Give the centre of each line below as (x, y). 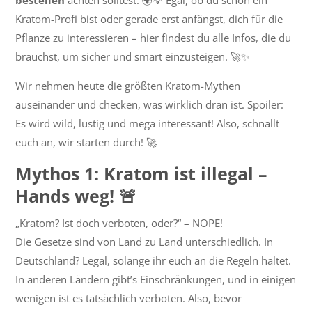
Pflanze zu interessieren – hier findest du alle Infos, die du (154, 38)
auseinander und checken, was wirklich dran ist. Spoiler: (150, 105)
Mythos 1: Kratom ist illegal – (142, 174)
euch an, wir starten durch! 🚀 (86, 142)
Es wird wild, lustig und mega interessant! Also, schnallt (148, 124)
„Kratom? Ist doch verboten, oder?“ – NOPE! (119, 223)
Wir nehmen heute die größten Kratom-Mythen (128, 86)
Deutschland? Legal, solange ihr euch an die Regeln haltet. (154, 261)
